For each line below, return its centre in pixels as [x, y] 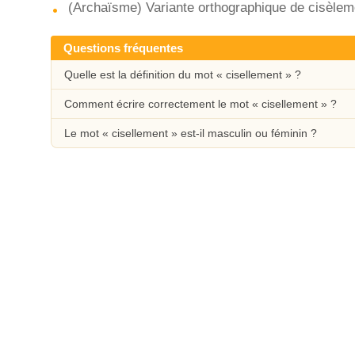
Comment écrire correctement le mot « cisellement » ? [200, 104]
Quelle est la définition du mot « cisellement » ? [183, 74]
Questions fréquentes [123, 48]
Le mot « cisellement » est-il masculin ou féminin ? [191, 133]
